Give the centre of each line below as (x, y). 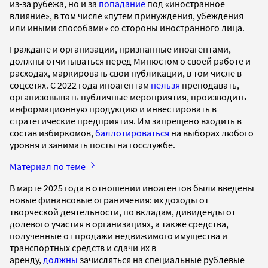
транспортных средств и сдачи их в (83, 247)
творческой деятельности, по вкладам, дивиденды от (123, 211)
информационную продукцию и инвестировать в (113, 109)
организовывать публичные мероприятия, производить (128, 97)
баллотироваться (132, 133)
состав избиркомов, (52, 133)
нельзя (165, 85)
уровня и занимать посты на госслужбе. (92, 144)
